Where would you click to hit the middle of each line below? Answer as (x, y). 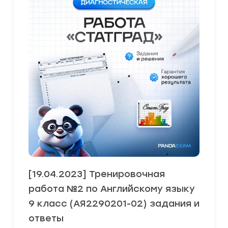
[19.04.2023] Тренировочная (97, 174)
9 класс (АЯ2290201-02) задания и (114, 204)
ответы (46, 218)
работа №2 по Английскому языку (112, 189)
